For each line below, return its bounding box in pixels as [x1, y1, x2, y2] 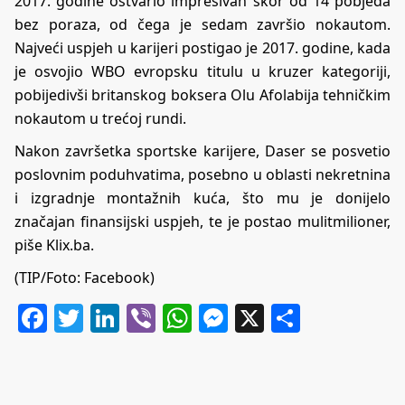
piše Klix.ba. [14, 235, 94, 256]
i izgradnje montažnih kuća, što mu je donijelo [14, 188, 391, 209]
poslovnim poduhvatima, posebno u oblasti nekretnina [14, 165, 391, 185]
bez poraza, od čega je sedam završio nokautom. [14, 14, 391, 35]
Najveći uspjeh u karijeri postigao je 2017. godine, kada [14, 38, 391, 59]
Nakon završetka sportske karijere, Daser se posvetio [14, 141, 391, 162]
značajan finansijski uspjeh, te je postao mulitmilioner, [14, 212, 391, 232]
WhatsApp [192, 298, 332, 338]
